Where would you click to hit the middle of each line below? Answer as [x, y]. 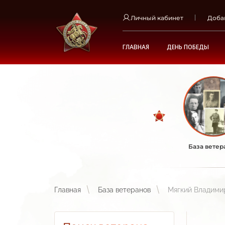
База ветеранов [124, 190]
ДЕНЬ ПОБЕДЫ [188, 47]
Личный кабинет [157, 18]
